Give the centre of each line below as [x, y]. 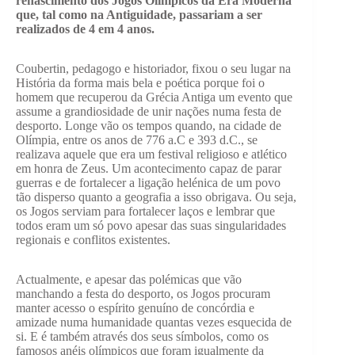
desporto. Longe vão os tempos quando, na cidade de [149, 126]
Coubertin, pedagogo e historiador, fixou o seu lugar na [153, 69]
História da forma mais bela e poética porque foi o [140, 83]
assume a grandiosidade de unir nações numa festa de [149, 112]
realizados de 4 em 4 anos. [85, 29]
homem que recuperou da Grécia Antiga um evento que [154, 97]
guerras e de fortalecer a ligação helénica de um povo [148, 183]
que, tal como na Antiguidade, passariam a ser [139, 15]
